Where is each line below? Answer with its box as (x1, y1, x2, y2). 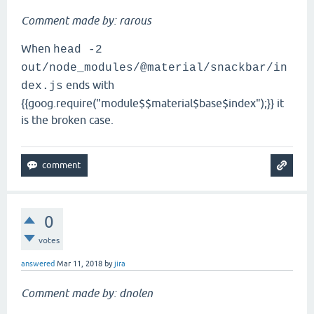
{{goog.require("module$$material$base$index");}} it (21, 97, 284, 109)
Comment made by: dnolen (21, 287, 153, 299)
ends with (63, 78, 114, 91)
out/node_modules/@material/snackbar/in (21, 62, 287, 74)
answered (21, 259, 55, 268)
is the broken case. (21, 114, 114, 126)
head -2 (53, 43, 102, 56)
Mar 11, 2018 (57, 259, 102, 268)
